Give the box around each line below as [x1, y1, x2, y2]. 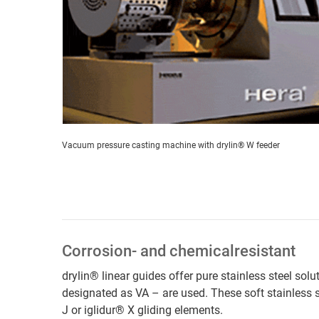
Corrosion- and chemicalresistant [62, 241, 296, 260]
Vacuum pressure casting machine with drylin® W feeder [62, 140, 280, 150]
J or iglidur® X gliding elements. [62, 303, 223, 317]
